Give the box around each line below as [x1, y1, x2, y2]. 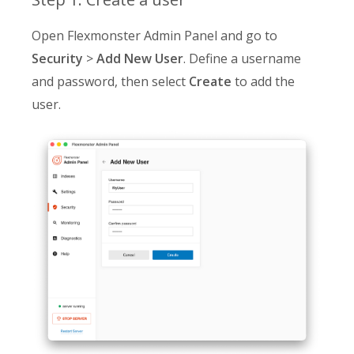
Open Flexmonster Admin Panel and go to [32, 27, 277, 44]
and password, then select [32, 73, 189, 90]
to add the [232, 73, 295, 90]
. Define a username [183, 50, 301, 67]
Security [32, 50, 83, 67]
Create [189, 73, 232, 90]
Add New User [96, 50, 183, 67]
